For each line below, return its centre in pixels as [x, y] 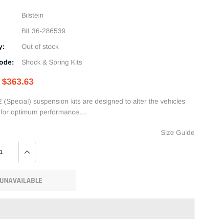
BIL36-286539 [44, 31]
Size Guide [178, 133]
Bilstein [33, 15]
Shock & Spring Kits [52, 62]
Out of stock [40, 47]
